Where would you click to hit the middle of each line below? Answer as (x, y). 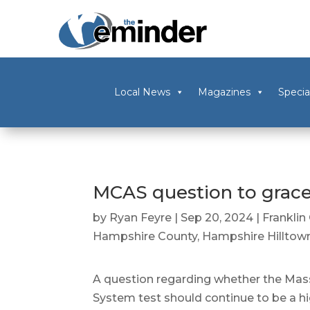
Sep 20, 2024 (217, 218)
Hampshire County (145, 236)
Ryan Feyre (141, 218)
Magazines (224, 92)
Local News (142, 92)
